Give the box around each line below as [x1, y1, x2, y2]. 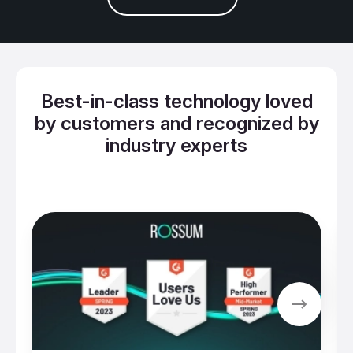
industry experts [106, 133, 247, 157]
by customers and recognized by [34, 111, 319, 135]
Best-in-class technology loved [40, 89, 313, 113]
